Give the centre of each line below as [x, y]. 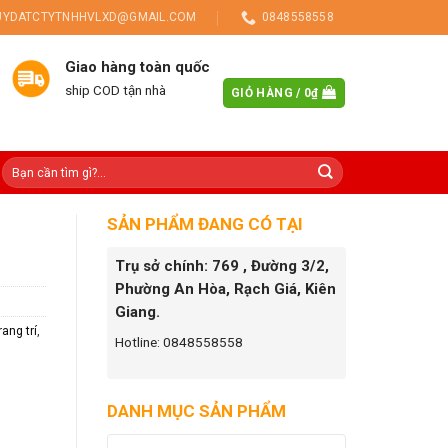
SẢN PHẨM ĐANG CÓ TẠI [205, 224]
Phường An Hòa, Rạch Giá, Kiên [225, 289]
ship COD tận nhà [115, 91]
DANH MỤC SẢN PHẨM [196, 410]
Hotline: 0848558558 [179, 342]
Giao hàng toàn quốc [137, 67]
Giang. [137, 312]
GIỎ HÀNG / [267, 93]
